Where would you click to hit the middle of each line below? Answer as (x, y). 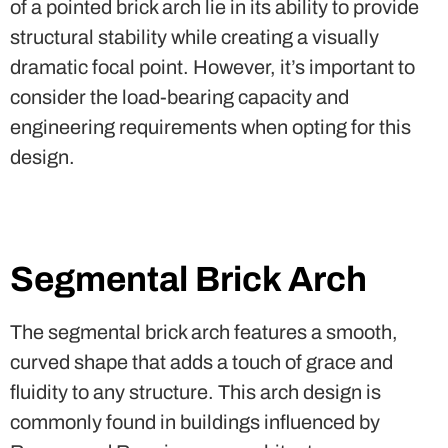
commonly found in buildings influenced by (195, 421)
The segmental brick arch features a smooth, (204, 331)
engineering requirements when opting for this (210, 126)
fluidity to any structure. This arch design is (195, 391)
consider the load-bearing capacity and (179, 96)
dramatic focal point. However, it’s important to (212, 66)
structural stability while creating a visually (194, 36)
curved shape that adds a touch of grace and (201, 361)
